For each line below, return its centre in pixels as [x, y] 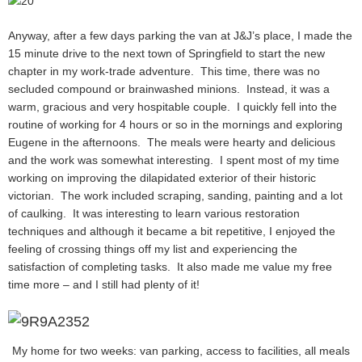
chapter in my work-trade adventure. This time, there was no [164, 71]
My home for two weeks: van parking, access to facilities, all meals [181, 351]
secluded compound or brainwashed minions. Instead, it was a [169, 88]
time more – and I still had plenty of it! [104, 284]
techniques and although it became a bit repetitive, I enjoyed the [172, 231]
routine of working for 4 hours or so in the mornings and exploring [175, 124]
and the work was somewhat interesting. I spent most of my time [174, 160]
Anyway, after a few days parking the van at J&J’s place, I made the [180, 35]
